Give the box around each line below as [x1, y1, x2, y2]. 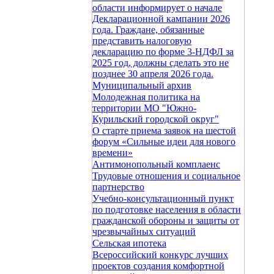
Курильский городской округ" [92, 114, 219, 124]
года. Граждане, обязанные [92, 24, 204, 35]
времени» [92, 147, 133, 158]
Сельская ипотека [92, 238, 166, 248]
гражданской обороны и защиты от [92, 215, 239, 226]
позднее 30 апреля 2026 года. [92, 68, 213, 79]
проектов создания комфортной [92, 261, 224, 271]
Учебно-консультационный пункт [92, 193, 234, 204]
